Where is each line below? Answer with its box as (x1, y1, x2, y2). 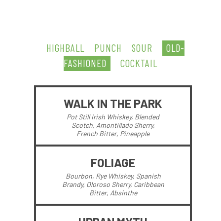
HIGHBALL (46, 41, 84, 54)
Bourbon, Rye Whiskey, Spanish (65, 172, 161, 180)
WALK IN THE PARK (64, 96, 162, 110)
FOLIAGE (91, 155, 135, 170)
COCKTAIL (120, 57, 157, 69)
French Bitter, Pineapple (76, 129, 149, 138)
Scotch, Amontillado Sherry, (71, 121, 155, 129)
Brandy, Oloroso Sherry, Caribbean (62, 180, 164, 188)
